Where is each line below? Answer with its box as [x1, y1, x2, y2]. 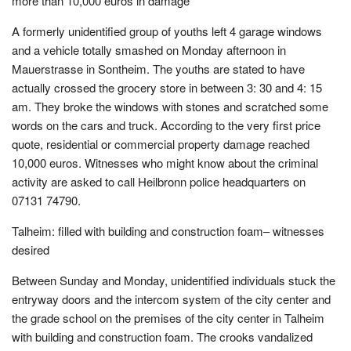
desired [12, 241, 49, 258]
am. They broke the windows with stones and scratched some [12, 98, 328, 114]
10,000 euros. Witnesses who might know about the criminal [12, 154, 318, 171]
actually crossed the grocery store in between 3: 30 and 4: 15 [12, 79, 322, 96]
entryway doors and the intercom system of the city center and [12, 291, 331, 307]
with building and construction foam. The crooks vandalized [12, 328, 313, 345]
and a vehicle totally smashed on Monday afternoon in [12, 42, 286, 58]
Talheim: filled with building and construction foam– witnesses [12, 223, 324, 239]
